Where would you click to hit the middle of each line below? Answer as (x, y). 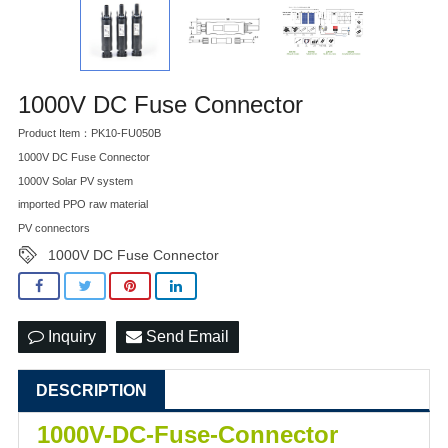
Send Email (185, 337)
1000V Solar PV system (75, 180)
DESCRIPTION (91, 391)
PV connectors (54, 228)
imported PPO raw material (83, 204)
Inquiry (70, 337)
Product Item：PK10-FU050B (89, 133)
